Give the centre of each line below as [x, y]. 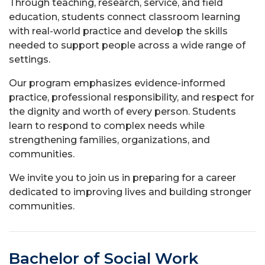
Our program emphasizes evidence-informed [117, 83]
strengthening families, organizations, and [109, 140]
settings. [30, 59]
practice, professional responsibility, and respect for [132, 97]
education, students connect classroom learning [125, 17]
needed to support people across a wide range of [127, 45]
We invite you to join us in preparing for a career [122, 178]
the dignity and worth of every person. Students [122, 112]
